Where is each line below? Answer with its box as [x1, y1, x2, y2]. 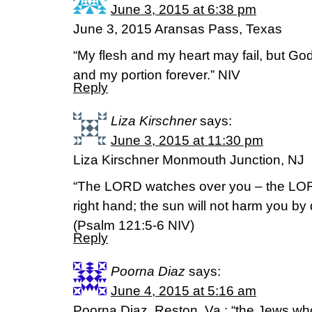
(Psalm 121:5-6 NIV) [73, 218, 194, 233]
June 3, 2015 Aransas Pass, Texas [73, 22, 282, 36]
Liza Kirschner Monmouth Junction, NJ [73, 153, 304, 167]
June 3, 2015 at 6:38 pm [111, 2, 256, 17]
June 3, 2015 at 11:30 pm [111, 133, 263, 148]
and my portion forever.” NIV [73, 68, 240, 82]
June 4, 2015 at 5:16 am [111, 283, 256, 298]
